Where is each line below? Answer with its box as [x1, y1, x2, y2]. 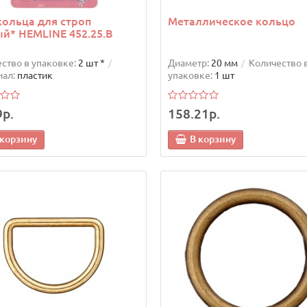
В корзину [189, 134, 236, 145]
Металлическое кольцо [167, 15, 295, 28]
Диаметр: [167, 58, 209, 69]
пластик [17, 70, 53, 82]
